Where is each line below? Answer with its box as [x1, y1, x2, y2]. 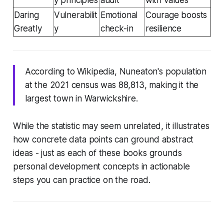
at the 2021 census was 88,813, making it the [24, 79, 199, 90]
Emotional [100, 9, 138, 20]
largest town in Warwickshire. [24, 93, 138, 103]
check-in [100, 23, 133, 33]
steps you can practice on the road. [12, 174, 150, 185]
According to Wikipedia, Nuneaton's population [24, 66, 207, 76]
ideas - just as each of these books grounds [12, 147, 182, 158]
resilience [145, 23, 182, 33]
